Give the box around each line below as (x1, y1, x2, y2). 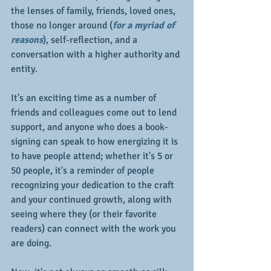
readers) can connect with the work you (11, 223, 178, 235)
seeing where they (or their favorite (11, 208, 159, 220)
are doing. (11, 237, 51, 249)
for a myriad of (113, 19, 177, 31)
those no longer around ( (11, 19, 113, 31)
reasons (11, 34, 43, 46)
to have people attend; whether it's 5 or (11, 150, 175, 162)
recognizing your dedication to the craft (11, 179, 177, 191)
